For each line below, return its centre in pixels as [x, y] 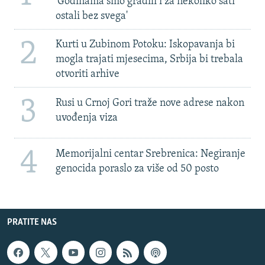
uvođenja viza [86, 118]
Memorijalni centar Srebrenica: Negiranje [150, 154]
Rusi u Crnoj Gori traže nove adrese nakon [150, 103]
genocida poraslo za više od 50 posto [137, 169]
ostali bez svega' [91, 16]
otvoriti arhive [87, 75]
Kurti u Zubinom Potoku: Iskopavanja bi [145, 45]
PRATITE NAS [32, 223]
